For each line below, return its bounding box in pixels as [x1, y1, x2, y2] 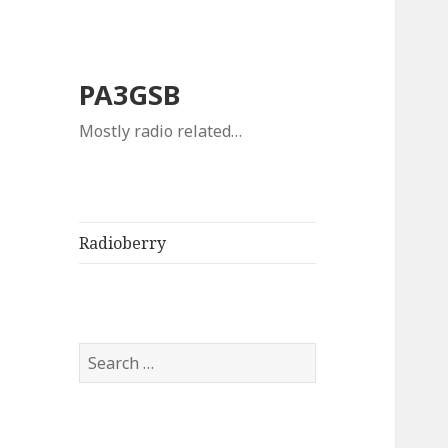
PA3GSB [79, 76, 182, 114]
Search [78, 343, 132, 366]
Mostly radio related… [79, 120, 243, 143]
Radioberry [79, 232, 167, 255]
